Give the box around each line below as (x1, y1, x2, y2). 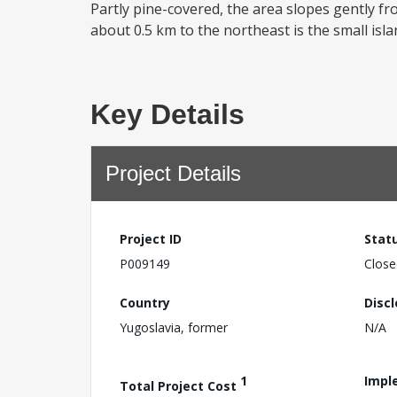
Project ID (120, 230, 182, 247)
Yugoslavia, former (120, 318, 228, 336)
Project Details (105, 161, 241, 185)
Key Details (90, 98, 245, 130)
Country (120, 293, 170, 311)
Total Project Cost (120, 377, 240, 394)
